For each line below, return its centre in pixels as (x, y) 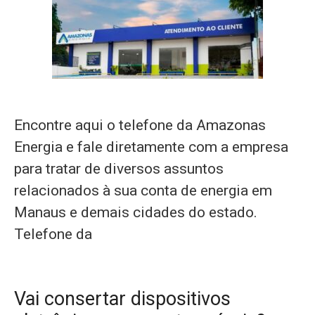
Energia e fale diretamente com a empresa (151, 147)
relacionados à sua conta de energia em (143, 191)
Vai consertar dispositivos (122, 299)
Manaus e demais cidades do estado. (136, 212)
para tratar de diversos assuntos (119, 169)
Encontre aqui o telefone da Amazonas (140, 125)
